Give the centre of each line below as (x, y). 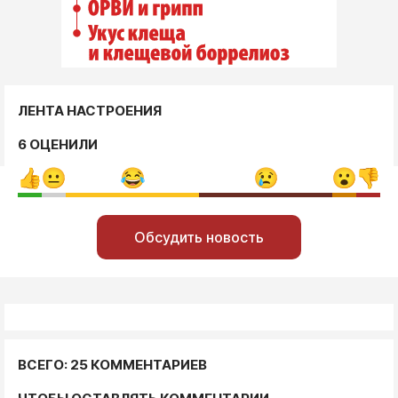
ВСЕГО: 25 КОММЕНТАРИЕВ (112, 365)
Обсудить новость (199, 237)
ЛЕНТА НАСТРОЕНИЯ (90, 111)
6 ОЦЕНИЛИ (58, 144)
